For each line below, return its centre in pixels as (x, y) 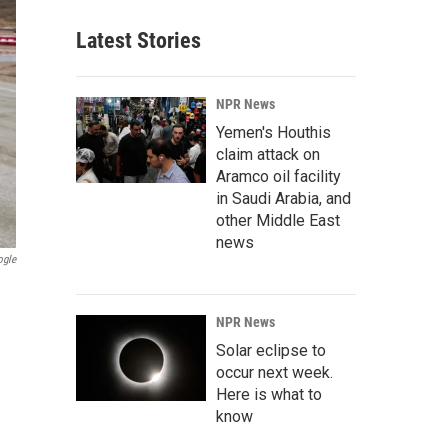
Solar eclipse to (271, 350)
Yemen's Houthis (273, 132)
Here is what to (269, 394)
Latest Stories (138, 40)
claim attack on (268, 154)
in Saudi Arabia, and (283, 198)
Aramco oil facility (278, 176)
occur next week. (274, 372)
